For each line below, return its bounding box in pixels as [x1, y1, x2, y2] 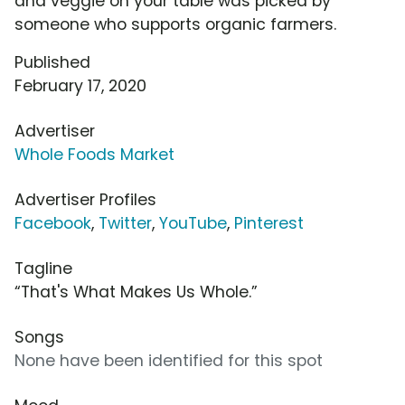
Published [14, 52, 90, 74]
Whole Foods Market [14, 144, 174, 166]
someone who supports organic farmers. [14, 14, 336, 36]
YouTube [159, 212, 227, 235]
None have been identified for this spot [14, 350, 323, 372]
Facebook [14, 212, 91, 235]
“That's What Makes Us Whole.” [14, 281, 258, 304]
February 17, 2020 [14, 75, 146, 98]
